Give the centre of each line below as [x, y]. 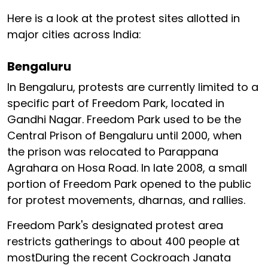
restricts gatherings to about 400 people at [124, 242]
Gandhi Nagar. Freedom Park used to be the [124, 120]
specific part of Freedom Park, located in [116, 103]
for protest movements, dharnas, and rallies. [126, 200]
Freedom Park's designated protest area [115, 226]
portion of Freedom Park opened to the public [129, 184]
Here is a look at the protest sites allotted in [124, 19]
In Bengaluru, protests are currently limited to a [133, 87]
